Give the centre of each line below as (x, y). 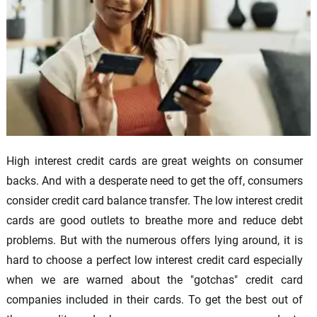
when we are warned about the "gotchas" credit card (155, 280)
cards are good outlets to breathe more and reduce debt (155, 221)
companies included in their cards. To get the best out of (155, 300)
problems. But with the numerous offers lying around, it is (155, 241)
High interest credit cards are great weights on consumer (155, 161)
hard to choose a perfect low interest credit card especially (155, 260)
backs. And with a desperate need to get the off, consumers (155, 181)
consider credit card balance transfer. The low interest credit (155, 201)
